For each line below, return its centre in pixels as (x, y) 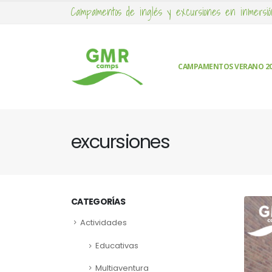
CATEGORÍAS (98, 202)
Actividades (104, 223)
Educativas (117, 246)
